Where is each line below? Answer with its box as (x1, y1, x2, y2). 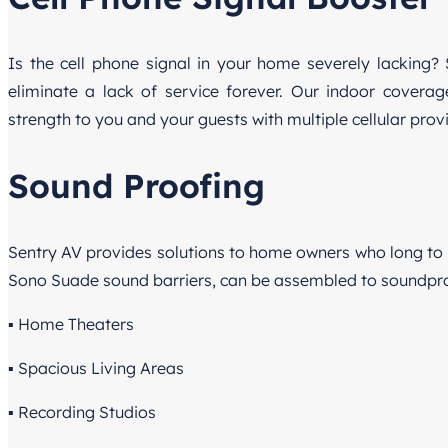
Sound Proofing (8, 165, 265, 207)
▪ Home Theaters (8, 314, 134, 335)
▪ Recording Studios (8, 402, 156, 423)
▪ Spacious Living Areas (8, 358, 184, 379)
